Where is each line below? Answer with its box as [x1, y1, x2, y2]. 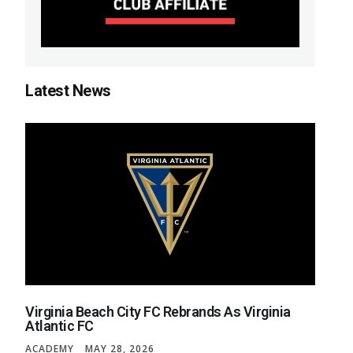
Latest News [25, 80, 111, 100]
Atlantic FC [25, 318, 94, 335]
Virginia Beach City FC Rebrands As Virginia [25, 303, 291, 321]
